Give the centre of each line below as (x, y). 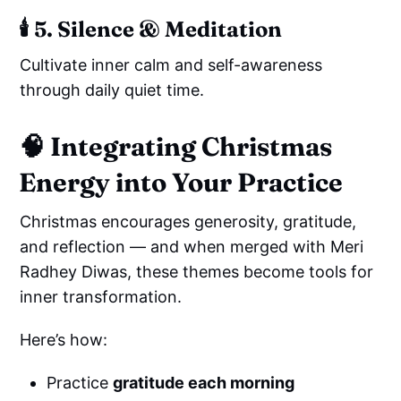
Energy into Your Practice (181, 183)
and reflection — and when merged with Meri (192, 247)
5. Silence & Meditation (158, 30)
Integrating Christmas (192, 147)
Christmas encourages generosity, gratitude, (188, 222)
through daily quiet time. (112, 90)
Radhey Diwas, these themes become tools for (197, 272)
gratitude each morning (204, 383)
